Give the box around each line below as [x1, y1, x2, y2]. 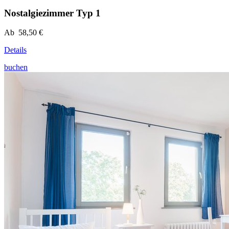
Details [4, 45, 27, 55]
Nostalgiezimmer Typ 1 [4, 7, 101, 18]
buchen [4, 63, 28, 72]
